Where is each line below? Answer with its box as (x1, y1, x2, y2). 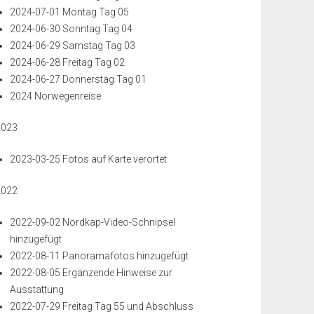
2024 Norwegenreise (10, 90, 102, 102)
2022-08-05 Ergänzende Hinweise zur (10, 267, 173, 278)
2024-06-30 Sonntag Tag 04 (10, 23, 133, 34)
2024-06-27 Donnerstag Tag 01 (10, 74, 147, 85)
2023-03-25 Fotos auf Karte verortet (10, 153, 168, 165)
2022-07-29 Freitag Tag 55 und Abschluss (10, 301, 194, 312)
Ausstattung (10, 284, 64, 295)
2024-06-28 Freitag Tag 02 (10, 57, 125, 68)
